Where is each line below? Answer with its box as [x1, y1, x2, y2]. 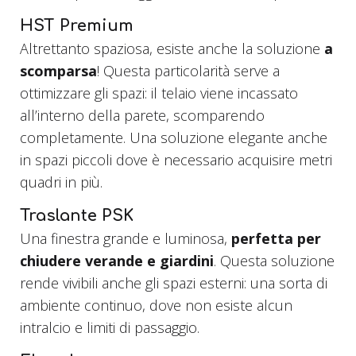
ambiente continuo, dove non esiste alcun [20, 296, 292, 315]
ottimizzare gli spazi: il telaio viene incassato [20, 83, 298, 103]
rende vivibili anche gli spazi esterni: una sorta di [20, 273, 327, 293]
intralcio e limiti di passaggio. [20, 318, 199, 338]
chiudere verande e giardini [20, 251, 214, 271]
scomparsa [20, 61, 97, 81]
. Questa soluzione [214, 251, 335, 271]
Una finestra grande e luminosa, [20, 229, 231, 249]
